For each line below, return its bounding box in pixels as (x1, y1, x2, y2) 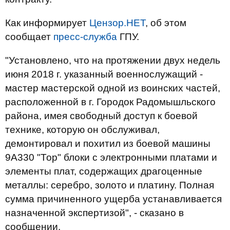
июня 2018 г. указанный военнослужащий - (5, 69, 203, 80)
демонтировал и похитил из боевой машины (5, 138, 210, 149)
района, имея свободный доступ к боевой (5, 110, 198, 121)
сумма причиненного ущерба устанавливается (5, 194, 222, 204)
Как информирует (5, 17, 89, 28)
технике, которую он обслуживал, (5, 124, 160, 135)
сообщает (5, 31, 53, 42)
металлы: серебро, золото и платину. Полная (5, 180, 214, 190)
